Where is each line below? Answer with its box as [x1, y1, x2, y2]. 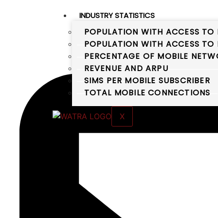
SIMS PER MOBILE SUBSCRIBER [84, 75, 210, 87]
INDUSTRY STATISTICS [79, 10, 155, 21]
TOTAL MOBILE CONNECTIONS [84, 87, 211, 99]
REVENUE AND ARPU [84, 63, 168, 74]
